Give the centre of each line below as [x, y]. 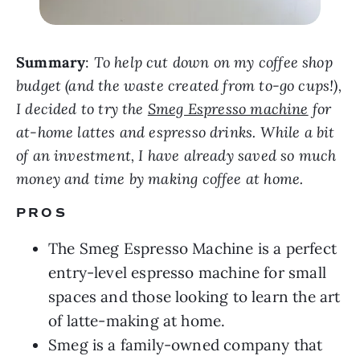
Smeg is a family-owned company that [186, 345]
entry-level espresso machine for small [187, 273]
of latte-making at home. [137, 321]
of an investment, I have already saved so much [176, 156]
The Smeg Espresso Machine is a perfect [192, 249]
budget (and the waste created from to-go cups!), [179, 86]
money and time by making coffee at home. [162, 179]
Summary [51, 63]
